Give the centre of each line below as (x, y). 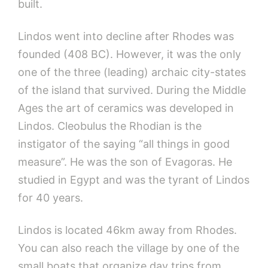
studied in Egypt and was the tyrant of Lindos (134, 179)
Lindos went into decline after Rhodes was (126, 36)
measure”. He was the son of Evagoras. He (125, 162)
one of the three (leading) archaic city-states (132, 72)
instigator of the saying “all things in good (124, 144)
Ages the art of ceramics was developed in (126, 108)
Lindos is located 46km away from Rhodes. (127, 230)
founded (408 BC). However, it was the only (130, 54)
